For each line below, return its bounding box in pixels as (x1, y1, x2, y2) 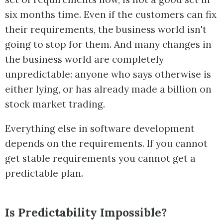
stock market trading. (5, 98, 105, 111)
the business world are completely (5, 53, 164, 66)
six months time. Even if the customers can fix (5, 8, 217, 21)
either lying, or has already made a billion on (5, 83, 212, 96)
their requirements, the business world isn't (5, 23, 207, 36)
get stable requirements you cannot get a (5, 152, 196, 165)
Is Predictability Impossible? (5, 205, 167, 220)
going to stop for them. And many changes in (5, 38, 212, 51)
